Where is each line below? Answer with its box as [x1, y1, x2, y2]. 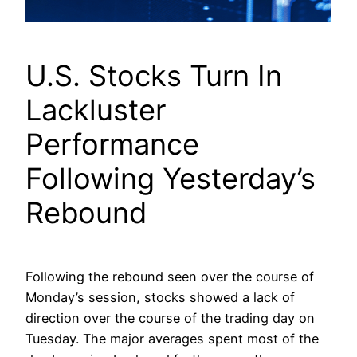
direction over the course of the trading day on [25, 310, 315, 327]
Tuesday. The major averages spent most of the [25, 331, 319, 347]
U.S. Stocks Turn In [25, 58, 282, 94]
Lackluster [25, 92, 166, 128]
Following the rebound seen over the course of [25, 269, 314, 285]
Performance [25, 127, 199, 163]
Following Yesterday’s [25, 161, 316, 197]
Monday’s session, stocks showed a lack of [25, 289, 295, 306]
